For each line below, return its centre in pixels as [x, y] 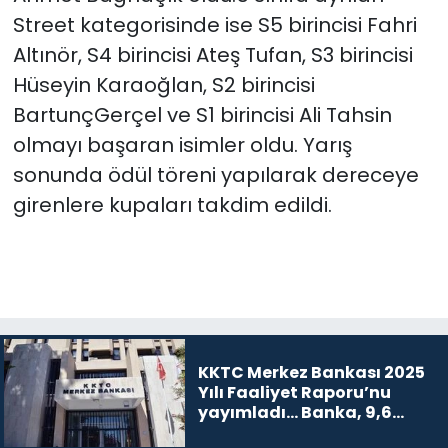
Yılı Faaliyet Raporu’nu [294, 393]
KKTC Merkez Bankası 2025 [311, 373]
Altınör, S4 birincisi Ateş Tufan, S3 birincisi [212, 55]
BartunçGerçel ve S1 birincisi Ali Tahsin [202, 115]
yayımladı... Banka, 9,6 [294, 413]
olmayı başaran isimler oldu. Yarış [182, 145]
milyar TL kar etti [269, 433]
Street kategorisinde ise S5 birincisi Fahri [214, 25]
